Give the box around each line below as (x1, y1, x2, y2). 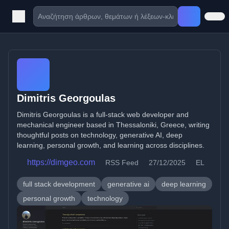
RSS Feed (105, 158, 139, 167)
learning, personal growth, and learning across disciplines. (17, 141, 204, 149)
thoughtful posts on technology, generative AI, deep (17, 131, 182, 139)
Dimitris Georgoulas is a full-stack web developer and (17, 110, 189, 119)
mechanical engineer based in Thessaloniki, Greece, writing (17, 121, 210, 129)
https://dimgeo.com (27, 158, 95, 167)
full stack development (23, 180, 95, 188)
